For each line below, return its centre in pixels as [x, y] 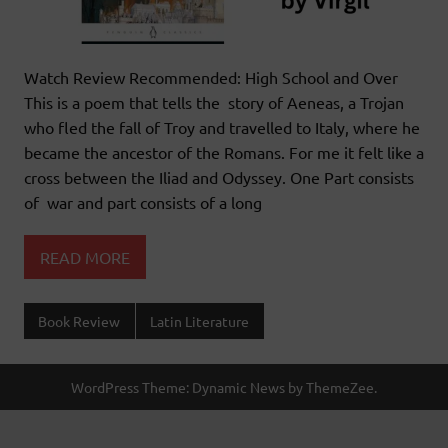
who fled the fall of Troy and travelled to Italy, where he [222, 127]
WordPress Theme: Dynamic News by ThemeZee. [224, 386]
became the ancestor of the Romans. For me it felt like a [224, 152]
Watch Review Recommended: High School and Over [211, 77]
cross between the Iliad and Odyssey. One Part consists [219, 177]
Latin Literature [200, 321]
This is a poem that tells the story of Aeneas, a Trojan [214, 102]
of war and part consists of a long [143, 202]
